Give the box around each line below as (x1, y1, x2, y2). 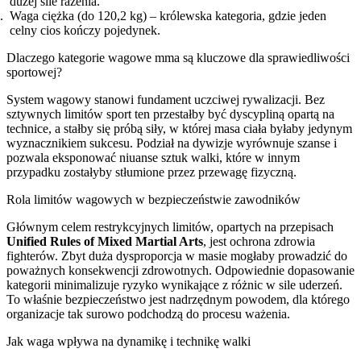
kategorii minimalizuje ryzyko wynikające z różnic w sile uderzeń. (6, 277, 342, 292)
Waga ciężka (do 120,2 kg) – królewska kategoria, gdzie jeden (10, 8, 326, 23)
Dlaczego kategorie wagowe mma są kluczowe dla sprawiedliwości (6, 50, 350, 64)
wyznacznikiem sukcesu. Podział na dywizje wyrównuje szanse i (6, 135, 337, 150)
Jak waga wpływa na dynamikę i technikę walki (6, 334, 251, 348)
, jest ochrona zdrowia (203, 234, 315, 248)
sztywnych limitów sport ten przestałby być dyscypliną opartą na (6, 106, 334, 121)
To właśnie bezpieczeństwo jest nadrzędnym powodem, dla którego (6, 292, 350, 306)
